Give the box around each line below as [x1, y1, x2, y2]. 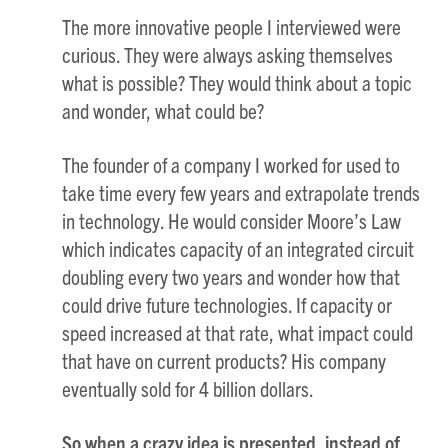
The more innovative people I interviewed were [62, 13, 402, 39]
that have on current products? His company [62, 347, 387, 373]
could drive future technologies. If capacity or [62, 291, 393, 317]
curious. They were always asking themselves [62, 41, 394, 67]
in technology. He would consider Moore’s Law [62, 207, 402, 233]
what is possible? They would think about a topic [62, 69, 413, 95]
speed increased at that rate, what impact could [62, 319, 414, 345]
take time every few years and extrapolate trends [62, 179, 421, 205]
